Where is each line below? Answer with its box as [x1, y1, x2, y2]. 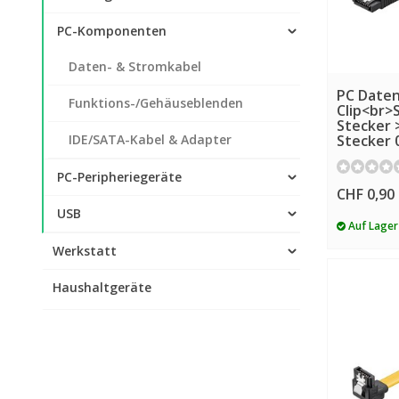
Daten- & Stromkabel [69, 58, 201, 75]
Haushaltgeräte [53, 279, 151, 296]
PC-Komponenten [57, 22, 167, 39]
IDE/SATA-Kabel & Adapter [69, 131, 232, 148]
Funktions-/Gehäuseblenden [69, 94, 243, 111]
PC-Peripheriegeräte [57, 168, 182, 185]
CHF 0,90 [337, 183, 395, 204]
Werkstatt [53, 242, 117, 259]
